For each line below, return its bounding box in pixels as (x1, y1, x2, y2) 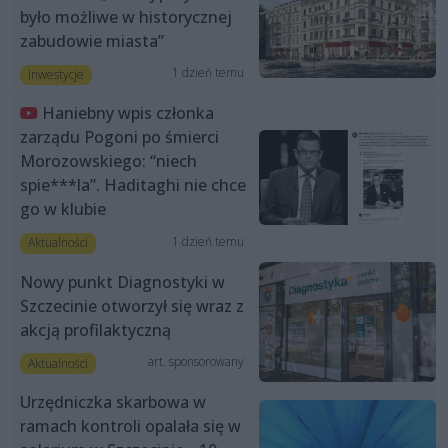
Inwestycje (27, 66, 84, 84)
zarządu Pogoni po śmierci (20, 126, 219, 149)
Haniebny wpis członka (42, 102, 214, 125)
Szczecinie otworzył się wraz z (20, 294, 244, 317)
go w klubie (20, 198, 106, 221)
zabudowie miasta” (20, 30, 164, 53)
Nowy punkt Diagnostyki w (20, 270, 225, 293)
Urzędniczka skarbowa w (20, 390, 206, 413)
